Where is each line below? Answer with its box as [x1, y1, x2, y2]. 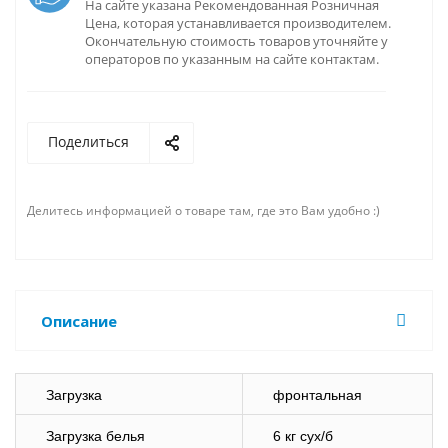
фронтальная [273, 387, 362, 403]
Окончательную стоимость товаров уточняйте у [85, 32, 388, 50]
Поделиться [48, 132, 129, 151]
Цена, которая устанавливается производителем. [85, 14, 391, 32]
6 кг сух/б [273, 428, 333, 444]
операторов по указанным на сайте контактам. [85, 50, 379, 68]
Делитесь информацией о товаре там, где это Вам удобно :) [27, 202, 386, 219]
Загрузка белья [46, 428, 145, 444]
